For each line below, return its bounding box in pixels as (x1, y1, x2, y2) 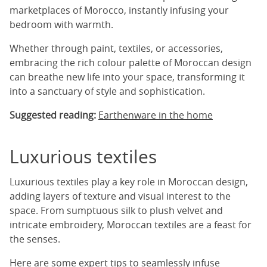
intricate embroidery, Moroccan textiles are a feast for (10, 218, 252, 232)
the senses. (10, 232, 63, 246)
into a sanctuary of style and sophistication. (10, 85, 205, 98)
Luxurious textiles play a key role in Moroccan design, (10, 175, 248, 189)
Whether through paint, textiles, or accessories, (10, 42, 223, 55)
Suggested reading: (10, 108, 96, 122)
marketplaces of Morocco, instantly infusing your (10, 4, 229, 17)
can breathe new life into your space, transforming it (10, 70, 245, 84)
